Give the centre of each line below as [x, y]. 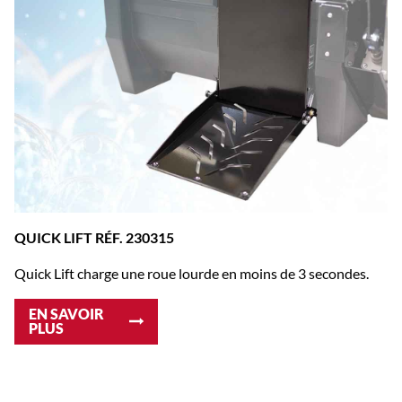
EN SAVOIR [66, 314]
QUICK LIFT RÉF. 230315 [94, 237]
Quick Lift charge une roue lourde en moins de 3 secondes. [192, 273]
